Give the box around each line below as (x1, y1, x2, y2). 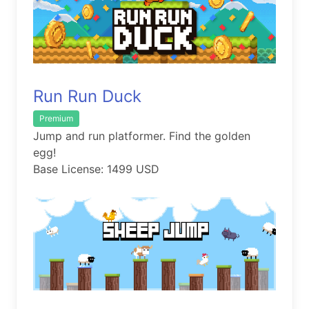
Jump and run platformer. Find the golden (33, 128, 250, 143)
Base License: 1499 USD (33, 161, 159, 176)
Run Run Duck (33, 86, 141, 106)
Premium (39, 112, 73, 123)
